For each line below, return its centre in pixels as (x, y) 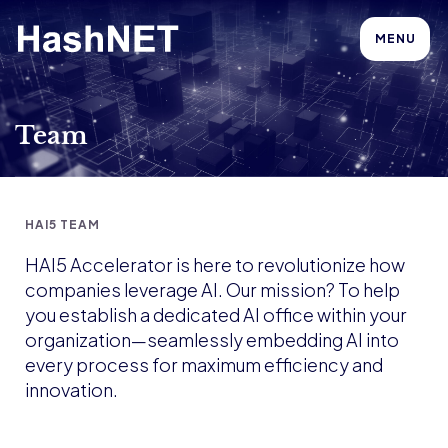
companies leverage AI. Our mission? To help (212, 289)
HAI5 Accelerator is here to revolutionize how (215, 264)
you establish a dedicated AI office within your (216, 314)
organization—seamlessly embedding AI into (212, 339)
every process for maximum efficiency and (204, 364)
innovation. (71, 389)
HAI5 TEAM (62, 224)
